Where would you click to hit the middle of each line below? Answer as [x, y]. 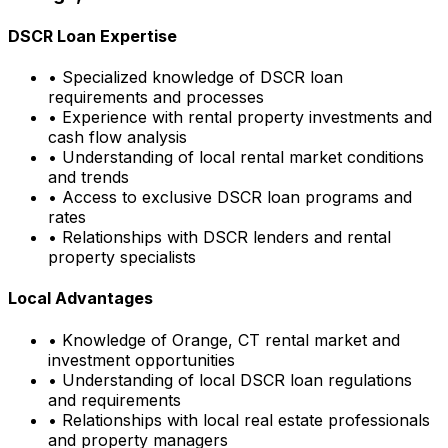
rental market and [330, 339]
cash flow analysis [117, 137]
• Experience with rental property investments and [240, 117]
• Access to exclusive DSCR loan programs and [230, 197]
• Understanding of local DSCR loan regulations [230, 379]
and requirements [114, 399]
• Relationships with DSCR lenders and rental [219, 237]
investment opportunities [141, 359]
